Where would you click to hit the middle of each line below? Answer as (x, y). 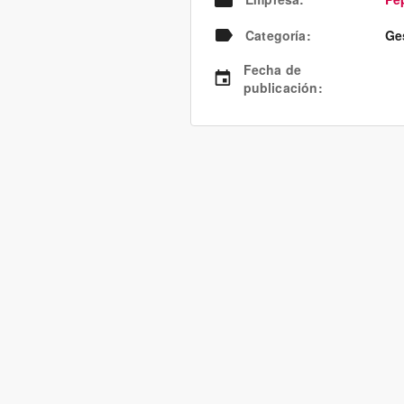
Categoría (276, 35)
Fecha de (272, 69)
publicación (280, 87)
